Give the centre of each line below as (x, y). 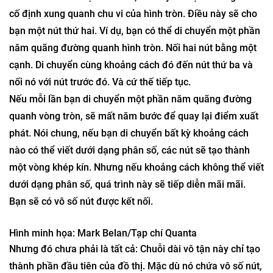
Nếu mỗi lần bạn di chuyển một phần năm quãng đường (130, 160)
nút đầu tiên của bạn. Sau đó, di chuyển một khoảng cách (134, 58)
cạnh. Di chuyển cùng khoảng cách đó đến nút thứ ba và (131, 126)
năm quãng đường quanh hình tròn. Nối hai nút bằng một (133, 109)
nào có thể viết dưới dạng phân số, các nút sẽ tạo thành (129, 211)
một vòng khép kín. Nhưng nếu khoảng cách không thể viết (136, 228)
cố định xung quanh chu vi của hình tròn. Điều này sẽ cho (133, 75)
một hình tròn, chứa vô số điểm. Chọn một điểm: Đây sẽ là (136, 41)
